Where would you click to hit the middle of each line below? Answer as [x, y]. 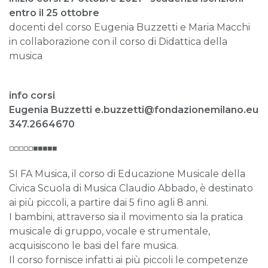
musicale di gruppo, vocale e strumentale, [109, 232]
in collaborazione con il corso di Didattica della [118, 42]
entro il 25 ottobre [54, 13]
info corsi [32, 95]
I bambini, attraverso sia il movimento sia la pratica [126, 217]
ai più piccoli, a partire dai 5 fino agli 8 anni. [109, 203]
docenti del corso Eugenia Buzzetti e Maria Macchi [130, 28]
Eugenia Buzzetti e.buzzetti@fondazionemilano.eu [134, 109]
